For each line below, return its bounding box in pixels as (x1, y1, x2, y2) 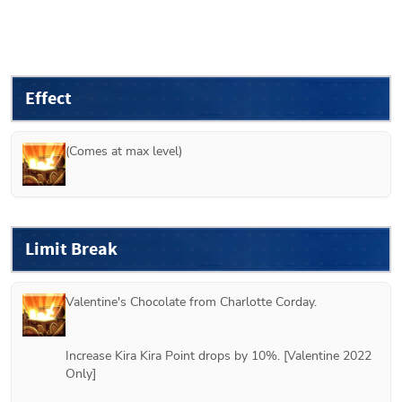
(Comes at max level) (66, 142, 182, 160)
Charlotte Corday (220, 293, 314, 310)
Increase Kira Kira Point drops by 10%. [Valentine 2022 (66, 346, 371, 364)
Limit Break (25, 236, 118, 261)
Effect (25, 85, 72, 110)
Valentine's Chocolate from (66, 293, 220, 310)
